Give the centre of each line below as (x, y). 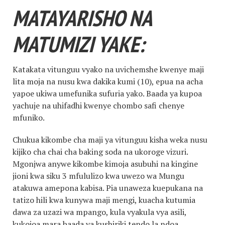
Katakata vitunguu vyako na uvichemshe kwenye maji (108, 70)
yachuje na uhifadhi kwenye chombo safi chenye (98, 106)
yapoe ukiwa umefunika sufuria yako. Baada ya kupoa (107, 94)
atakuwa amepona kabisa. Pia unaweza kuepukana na (108, 188)
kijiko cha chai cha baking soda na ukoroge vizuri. (100, 152)
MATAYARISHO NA (82, 18)
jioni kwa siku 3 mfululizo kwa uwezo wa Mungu (98, 176)
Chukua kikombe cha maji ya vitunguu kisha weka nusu (110, 140)
